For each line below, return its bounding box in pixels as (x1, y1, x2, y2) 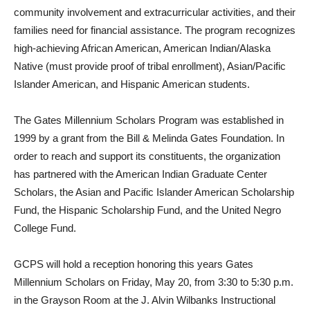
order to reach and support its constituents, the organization (14, 149, 280, 162)
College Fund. (14, 221, 76, 234)
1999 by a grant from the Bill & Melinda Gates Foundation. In (14, 131, 284, 144)
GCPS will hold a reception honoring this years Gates (14, 257, 253, 270)
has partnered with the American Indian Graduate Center (14, 167, 267, 180)
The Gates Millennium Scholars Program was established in (14, 113, 284, 126)
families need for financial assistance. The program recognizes (14, 24, 295, 36)
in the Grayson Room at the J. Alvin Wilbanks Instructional (14, 293, 275, 306)
